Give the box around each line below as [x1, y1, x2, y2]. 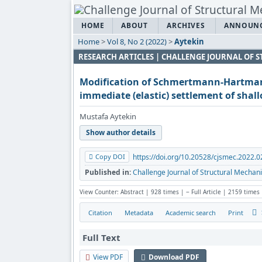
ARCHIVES [167, 20, 205, 31]
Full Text [82, 231, 120, 243]
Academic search [166, 208, 216, 217]
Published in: [85, 167, 131, 178]
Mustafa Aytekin [80, 111, 136, 122]
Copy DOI [95, 152, 125, 161]
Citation [88, 208, 112, 217]
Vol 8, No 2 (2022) [107, 36, 167, 47]
